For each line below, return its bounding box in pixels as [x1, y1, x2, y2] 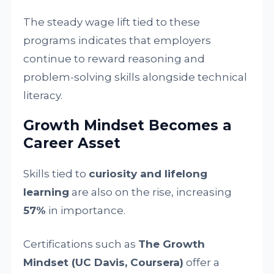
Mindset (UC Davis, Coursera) [23, 256, 184, 268]
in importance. [46, 204, 126, 217]
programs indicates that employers [23, 34, 212, 46]
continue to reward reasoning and [23, 53, 206, 65]
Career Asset [23, 135, 121, 152]
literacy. [23, 89, 63, 102]
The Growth [138, 238, 206, 250]
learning [23, 186, 70, 198]
